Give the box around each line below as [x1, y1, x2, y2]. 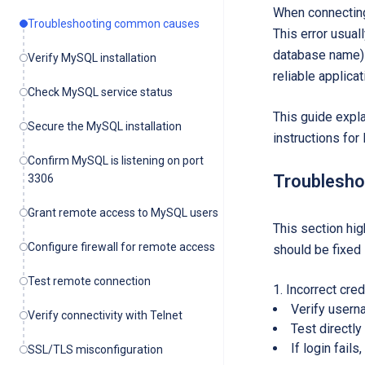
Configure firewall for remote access [28, 240, 215, 253]
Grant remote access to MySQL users [28, 206, 218, 219]
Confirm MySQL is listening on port [27, 154, 204, 167]
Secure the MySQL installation [28, 120, 182, 133]
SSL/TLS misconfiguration [28, 343, 163, 356]
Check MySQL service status [28, 86, 173, 99]
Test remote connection [28, 275, 151, 288]
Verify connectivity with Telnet [28, 309, 182, 322]
